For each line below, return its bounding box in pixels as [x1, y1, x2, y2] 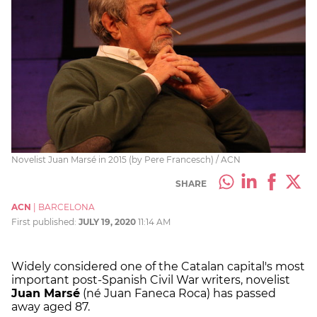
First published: [11, 217, 79, 228]
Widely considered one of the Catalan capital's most [11, 260, 305, 274]
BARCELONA [38, 202, 95, 213]
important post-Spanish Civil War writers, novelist [11, 273, 290, 287]
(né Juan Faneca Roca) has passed [80, 287, 276, 301]
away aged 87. [11, 300, 90, 314]
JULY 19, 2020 [79, 217, 136, 228]
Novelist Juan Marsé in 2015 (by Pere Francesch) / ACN [11, 154, 241, 166]
